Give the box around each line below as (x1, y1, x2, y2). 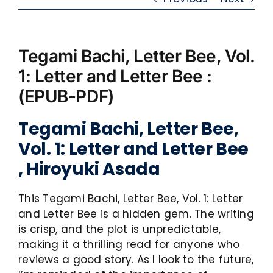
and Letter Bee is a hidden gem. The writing (18, 207, 254, 221)
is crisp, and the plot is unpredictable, (18, 222, 221, 236)
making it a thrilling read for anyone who (18, 237, 240, 252)
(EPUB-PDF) (18, 86, 114, 107)
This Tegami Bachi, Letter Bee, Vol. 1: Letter (18, 191, 243, 206)
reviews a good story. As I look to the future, (18, 252, 254, 267)
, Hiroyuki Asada (18, 157, 160, 181)
